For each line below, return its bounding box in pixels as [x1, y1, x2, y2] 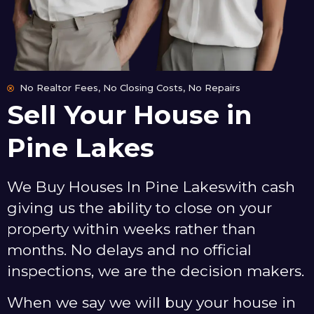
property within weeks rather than [7, 220, 256, 238]
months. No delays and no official [7, 241, 252, 259]
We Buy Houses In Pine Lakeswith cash [7, 178, 295, 196]
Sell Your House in [7, 99, 252, 131]
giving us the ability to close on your [7, 199, 272, 217]
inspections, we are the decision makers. [7, 262, 304, 280]
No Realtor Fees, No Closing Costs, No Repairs [19, 82, 240, 94]
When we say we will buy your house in [7, 293, 296, 311]
